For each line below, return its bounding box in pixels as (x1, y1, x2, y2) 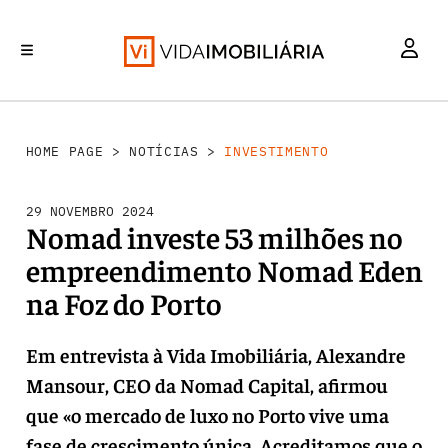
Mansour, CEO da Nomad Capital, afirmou (25, 372, 388, 397)
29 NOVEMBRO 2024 (25, 203, 154, 220)
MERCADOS (114, 117, 170, 132)
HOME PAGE (25, 143, 104, 160)
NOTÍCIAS (129, 143, 199, 160)
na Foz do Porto (25, 284, 222, 322)
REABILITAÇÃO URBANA (180, 117, 313, 132)
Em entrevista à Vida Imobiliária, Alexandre (25, 342, 406, 367)
